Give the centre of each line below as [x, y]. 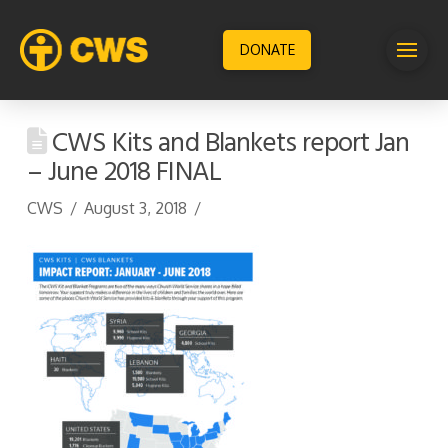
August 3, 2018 [136, 208]
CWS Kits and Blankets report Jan [227, 144]
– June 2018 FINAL [123, 173]
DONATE [267, 49]
